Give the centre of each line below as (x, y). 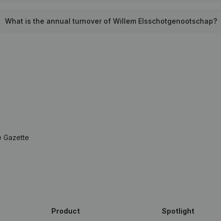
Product (66, 211)
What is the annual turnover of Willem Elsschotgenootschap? (111, 21)
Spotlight (178, 211)
